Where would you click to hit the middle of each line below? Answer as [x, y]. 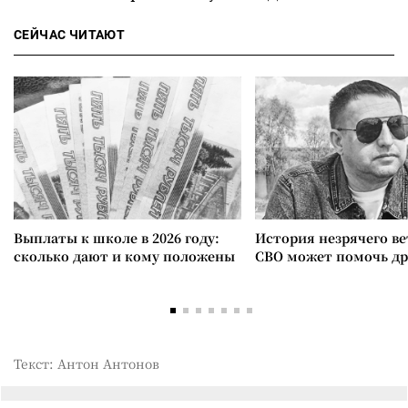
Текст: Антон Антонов [87, 363]
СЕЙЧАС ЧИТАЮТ [70, 34]
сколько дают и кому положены [124, 255]
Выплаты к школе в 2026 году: [117, 237]
